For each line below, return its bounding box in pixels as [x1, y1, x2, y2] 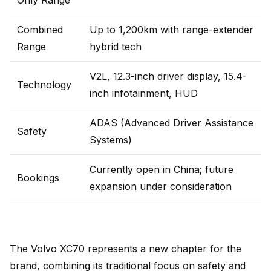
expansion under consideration [90, 180, 232, 192]
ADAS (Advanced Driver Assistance [90, 117, 253, 129]
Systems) [90, 134, 132, 146]
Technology [17, 79, 71, 91]
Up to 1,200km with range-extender [90, 24, 253, 36]
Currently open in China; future [90, 163, 233, 175]
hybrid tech [90, 41, 142, 53]
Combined [17, 24, 63, 36]
